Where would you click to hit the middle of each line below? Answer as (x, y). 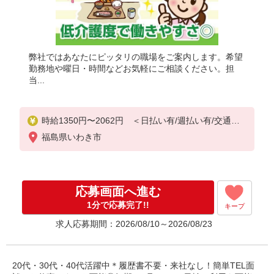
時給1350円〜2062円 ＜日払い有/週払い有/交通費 (140, 120)
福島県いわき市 (71, 137)
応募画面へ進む (118, 191)
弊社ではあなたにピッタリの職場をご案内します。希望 (136, 57)
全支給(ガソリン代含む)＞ (91, 132)
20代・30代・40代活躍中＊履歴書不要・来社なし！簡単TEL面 (133, 265)
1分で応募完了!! (118, 205)
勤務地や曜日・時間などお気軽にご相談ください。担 (132, 68)
